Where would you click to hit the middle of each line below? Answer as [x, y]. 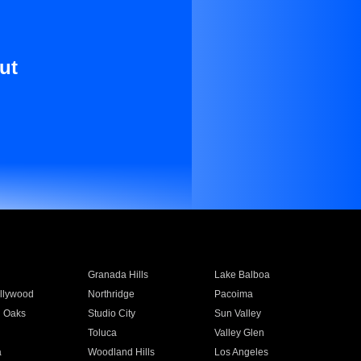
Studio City [111, 313]
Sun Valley [238, 313]
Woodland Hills [121, 352]
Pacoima [234, 294]
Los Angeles [242, 352]
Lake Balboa [243, 275]
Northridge [111, 294]
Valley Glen [240, 333]
